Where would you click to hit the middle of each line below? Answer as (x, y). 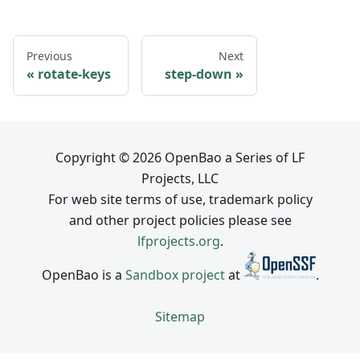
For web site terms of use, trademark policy (180, 200)
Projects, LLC (180, 179)
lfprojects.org (178, 241)
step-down (198, 74)
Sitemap (180, 317)
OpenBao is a (83, 275)
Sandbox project (175, 275)
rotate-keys (74, 74)
